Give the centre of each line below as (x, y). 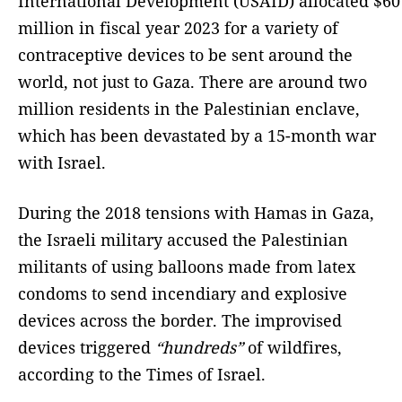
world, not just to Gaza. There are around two (192, 82)
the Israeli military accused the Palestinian (183, 240)
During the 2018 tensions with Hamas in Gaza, (196, 213)
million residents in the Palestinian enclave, (189, 109)
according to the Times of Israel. (142, 375)
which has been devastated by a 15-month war (197, 136)
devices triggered (87, 348)
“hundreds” (199, 348)
